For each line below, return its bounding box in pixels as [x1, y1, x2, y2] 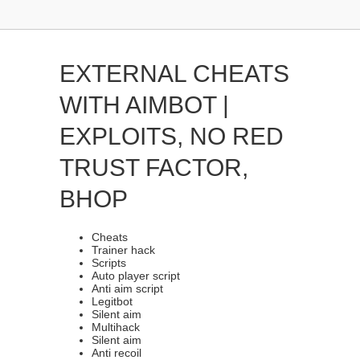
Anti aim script [92, 282, 163, 295]
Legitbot [92, 295, 133, 308]
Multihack [92, 321, 140, 333]
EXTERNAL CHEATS [59, 60, 289, 87]
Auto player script [92, 269, 180, 282]
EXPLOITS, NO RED [59, 123, 284, 149]
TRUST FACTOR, [59, 154, 248, 181]
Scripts [92, 256, 126, 269]
